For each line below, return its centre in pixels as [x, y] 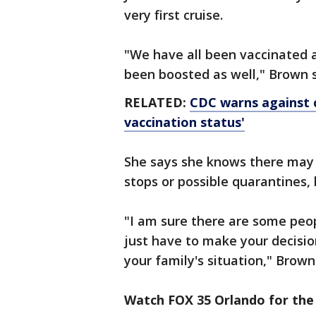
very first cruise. [174, 15]
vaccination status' [184, 122]
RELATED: [157, 102]
